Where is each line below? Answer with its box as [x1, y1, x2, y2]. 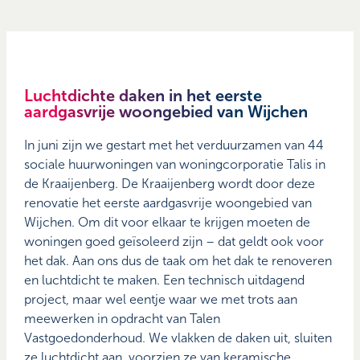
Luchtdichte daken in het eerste [24, 86, 263, 106]
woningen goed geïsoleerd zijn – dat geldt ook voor [24, 234, 325, 250]
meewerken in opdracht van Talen [24, 311, 221, 327]
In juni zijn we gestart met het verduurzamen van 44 [24, 137, 325, 153]
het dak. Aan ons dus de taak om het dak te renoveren [24, 253, 333, 269]
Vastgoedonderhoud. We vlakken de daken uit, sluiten [24, 330, 333, 346]
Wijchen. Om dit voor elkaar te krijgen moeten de [24, 215, 311, 231]
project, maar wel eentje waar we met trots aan [24, 292, 298, 308]
